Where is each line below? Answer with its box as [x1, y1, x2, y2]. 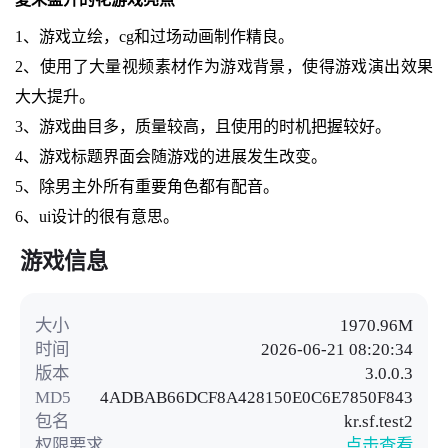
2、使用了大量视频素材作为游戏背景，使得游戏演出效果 [14, 57, 434, 75]
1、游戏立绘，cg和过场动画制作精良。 [14, 27, 294, 45]
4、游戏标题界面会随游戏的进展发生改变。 [14, 147, 327, 165]
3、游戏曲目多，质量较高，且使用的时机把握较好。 [14, 117, 391, 135]
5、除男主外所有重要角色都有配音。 [14, 177, 279, 195]
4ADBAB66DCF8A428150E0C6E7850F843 [100, 387, 414, 408]
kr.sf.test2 [344, 411, 414, 432]
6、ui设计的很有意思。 [14, 207, 179, 225]
